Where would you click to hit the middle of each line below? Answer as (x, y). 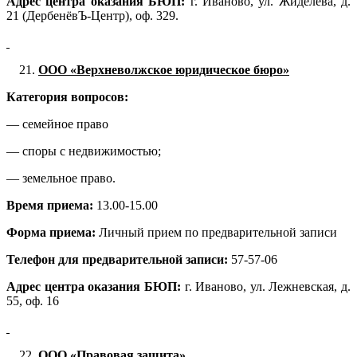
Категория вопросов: (67, 97)
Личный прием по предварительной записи (218, 233)
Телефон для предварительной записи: (117, 260)
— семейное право (57, 124)
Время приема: (51, 206)
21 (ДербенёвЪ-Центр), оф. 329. (92, 16)
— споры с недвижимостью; (84, 151)
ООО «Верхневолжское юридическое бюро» (164, 70)
